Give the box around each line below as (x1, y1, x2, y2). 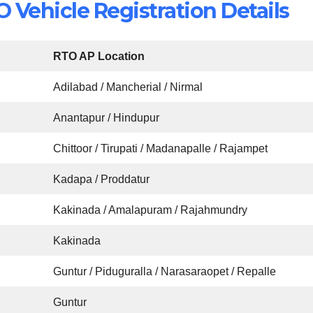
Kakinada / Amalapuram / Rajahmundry (53, 203, 248, 216)
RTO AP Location (53, 50, 145, 62)
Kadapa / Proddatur (53, 173, 150, 185)
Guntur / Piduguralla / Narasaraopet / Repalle (53, 265, 277, 277)
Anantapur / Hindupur (53, 111, 160, 124)
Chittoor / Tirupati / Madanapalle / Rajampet (53, 142, 268, 154)
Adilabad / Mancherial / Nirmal (53, 80, 203, 93)
